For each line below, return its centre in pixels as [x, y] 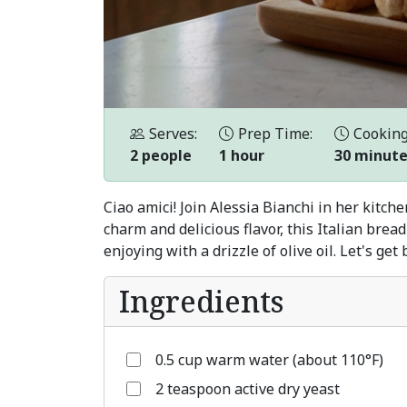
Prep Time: [275, 134]
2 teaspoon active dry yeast [248, 389]
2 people [161, 155]
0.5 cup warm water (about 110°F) [269, 360]
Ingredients [201, 301]
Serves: [173, 134]
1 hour [242, 155]
